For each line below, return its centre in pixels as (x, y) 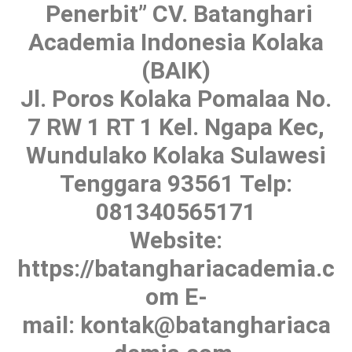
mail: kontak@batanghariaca (176, 324)
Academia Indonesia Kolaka (176, 42)
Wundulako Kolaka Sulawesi (176, 155)
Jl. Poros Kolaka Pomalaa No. (176, 98)
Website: (176, 240)
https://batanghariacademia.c (176, 268)
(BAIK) (176, 70)
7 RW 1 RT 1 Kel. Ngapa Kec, (176, 126)
